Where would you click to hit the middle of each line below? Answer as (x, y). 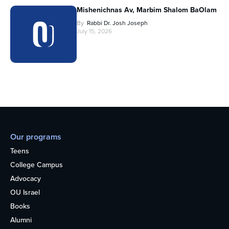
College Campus (37, 165)
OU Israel (25, 193)
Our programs (36, 137)
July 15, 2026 (94, 31)
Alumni (21, 220)
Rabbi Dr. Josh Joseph (117, 23)
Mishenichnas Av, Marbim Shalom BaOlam (147, 10)
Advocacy (26, 179)
